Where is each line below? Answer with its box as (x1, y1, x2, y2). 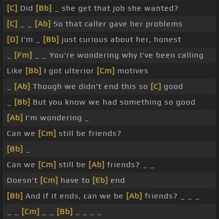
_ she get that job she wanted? (52, 3, 179, 13)
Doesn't (7, 175, 40, 185)
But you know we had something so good (30, 97, 196, 107)
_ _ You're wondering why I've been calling (32, 50, 204, 60)
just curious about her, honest (59, 35, 181, 44)
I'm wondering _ (23, 113, 89, 123)
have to (58, 175, 92, 185)
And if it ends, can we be (23, 191, 126, 201)
